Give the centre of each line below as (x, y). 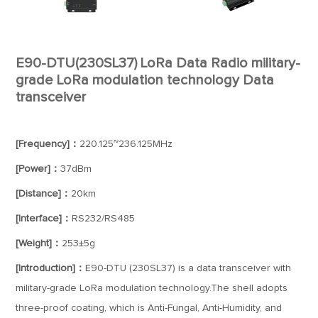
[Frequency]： (48, 144)
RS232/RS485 (104, 219)
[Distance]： (44, 194)
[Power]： (38, 169)
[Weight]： (39, 243)
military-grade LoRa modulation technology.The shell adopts (152, 288)
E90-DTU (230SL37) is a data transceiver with (188, 268)
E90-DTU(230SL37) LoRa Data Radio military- (158, 63)
